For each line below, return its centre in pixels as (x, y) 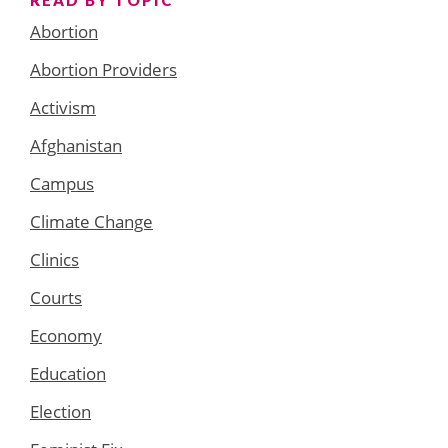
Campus (62, 183)
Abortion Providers (103, 69)
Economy (66, 335)
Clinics (54, 259)
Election (60, 411)
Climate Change (91, 221)
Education (68, 373)
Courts (56, 297)
